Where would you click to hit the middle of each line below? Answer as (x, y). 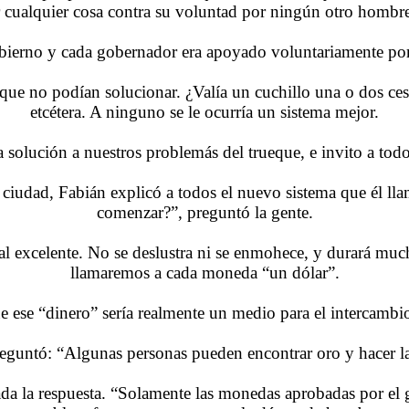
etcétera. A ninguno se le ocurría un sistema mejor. (204, 111)
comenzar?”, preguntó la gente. (204, 212)
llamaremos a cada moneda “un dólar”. (204, 272)
